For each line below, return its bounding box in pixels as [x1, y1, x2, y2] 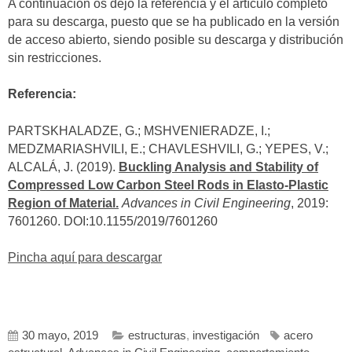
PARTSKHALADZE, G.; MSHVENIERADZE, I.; [8, 123, 270, 137]
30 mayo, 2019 [22, 328, 98, 342]
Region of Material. [8, 196, 119, 210]
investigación [192, 328, 259, 342]
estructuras [128, 328, 186, 342]
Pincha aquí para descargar [8, 251, 162, 265]
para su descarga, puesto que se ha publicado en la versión [8, 14, 339, 28]
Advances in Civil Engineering [122, 196, 291, 210]
